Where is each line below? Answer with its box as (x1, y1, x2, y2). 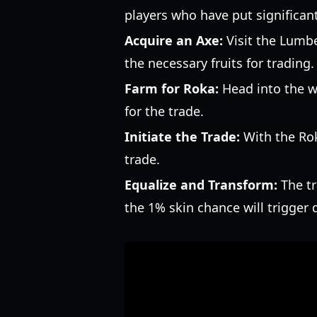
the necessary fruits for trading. (125, 54, 314, 71)
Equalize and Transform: (125, 176, 277, 193)
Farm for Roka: (125, 80, 219, 97)
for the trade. (125, 103, 204, 120)
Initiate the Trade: (125, 128, 240, 145)
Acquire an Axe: (125, 32, 223, 49)
